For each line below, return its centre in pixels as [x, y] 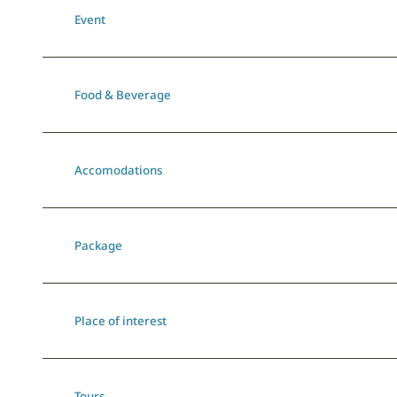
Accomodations [118, 171]
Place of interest [121, 321]
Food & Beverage [123, 95]
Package [98, 246]
